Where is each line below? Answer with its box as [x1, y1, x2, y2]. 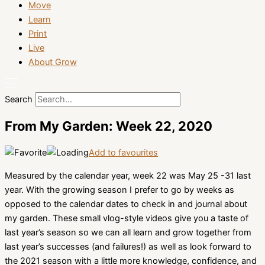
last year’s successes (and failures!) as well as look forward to [5, 241, 251, 252]
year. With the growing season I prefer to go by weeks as [5, 184, 234, 195]
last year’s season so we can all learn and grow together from [5, 227, 251, 238]
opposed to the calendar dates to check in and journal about [5, 198, 247, 209]
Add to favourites [89, 147, 158, 159]
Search [5, 93, 33, 105]
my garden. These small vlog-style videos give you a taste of [5, 212, 248, 224]
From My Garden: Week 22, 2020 [5, 118, 212, 134]
